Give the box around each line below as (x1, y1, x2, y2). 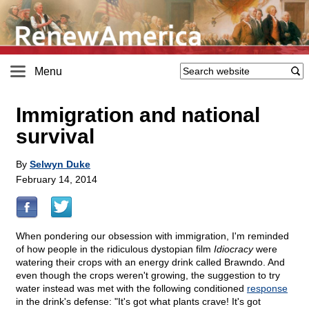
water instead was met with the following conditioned (16, 283, 247, 295)
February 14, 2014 (16, 174, 97, 186)
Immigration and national (16, 103, 260, 127)
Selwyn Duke (30, 159, 90, 170)
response (247, 283, 288, 295)
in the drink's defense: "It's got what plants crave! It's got (16, 296, 261, 308)
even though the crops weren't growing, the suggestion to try (16, 270, 280, 281)
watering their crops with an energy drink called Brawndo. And (16, 257, 285, 268)
